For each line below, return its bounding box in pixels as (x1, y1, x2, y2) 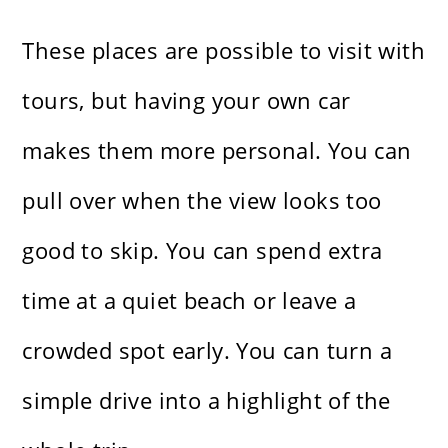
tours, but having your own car (22, 85, 351, 116)
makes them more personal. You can (22, 135, 412, 166)
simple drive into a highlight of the (22, 385, 391, 416)
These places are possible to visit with (22, 35, 426, 66)
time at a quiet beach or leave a (22, 285, 357, 316)
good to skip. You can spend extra (22, 235, 383, 266)
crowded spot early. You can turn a (22, 335, 393, 366)
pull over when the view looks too (22, 185, 382, 216)
